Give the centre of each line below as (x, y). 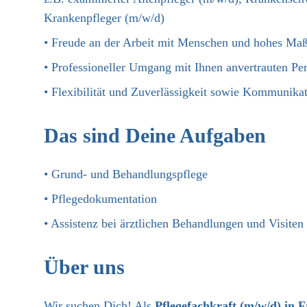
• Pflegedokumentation (100, 199)
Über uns (84, 267)
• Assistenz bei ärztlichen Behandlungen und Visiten (174, 223)
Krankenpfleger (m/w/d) (104, 18)
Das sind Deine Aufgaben (155, 135)
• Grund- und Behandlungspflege (126, 174)
